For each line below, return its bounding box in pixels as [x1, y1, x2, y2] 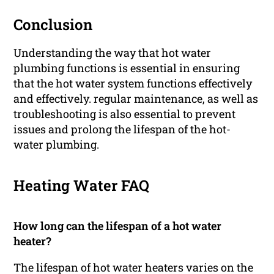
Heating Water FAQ [13, 176, 150, 196]
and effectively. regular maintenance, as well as [13, 91, 259, 106]
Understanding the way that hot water [13, 45, 212, 61]
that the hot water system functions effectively [13, 76, 253, 91]
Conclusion [13, 15, 93, 35]
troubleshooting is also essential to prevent [13, 106, 236, 122]
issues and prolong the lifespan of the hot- [13, 122, 231, 137]
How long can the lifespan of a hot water [13, 218, 222, 234]
